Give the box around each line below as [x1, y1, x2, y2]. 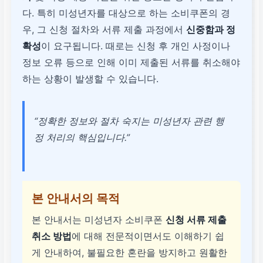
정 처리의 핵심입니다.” [34, 131, 130, 144]
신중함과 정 [186, 23, 236, 36]
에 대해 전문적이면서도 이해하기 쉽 [72, 230, 225, 242]
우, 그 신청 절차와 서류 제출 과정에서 [22, 23, 187, 36]
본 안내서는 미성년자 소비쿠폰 [32, 214, 166, 226]
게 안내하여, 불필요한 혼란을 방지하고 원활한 [32, 247, 228, 259]
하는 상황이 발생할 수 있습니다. [22, 73, 159, 85]
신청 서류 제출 [166, 214, 227, 226]
